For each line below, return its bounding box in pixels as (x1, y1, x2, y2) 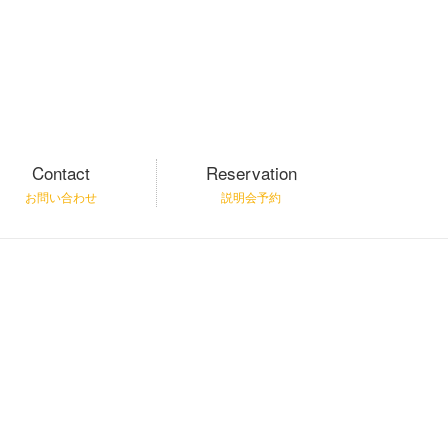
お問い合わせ (25, 188, 98, 205)
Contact (32, 160, 91, 185)
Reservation (205, 160, 297, 185)
